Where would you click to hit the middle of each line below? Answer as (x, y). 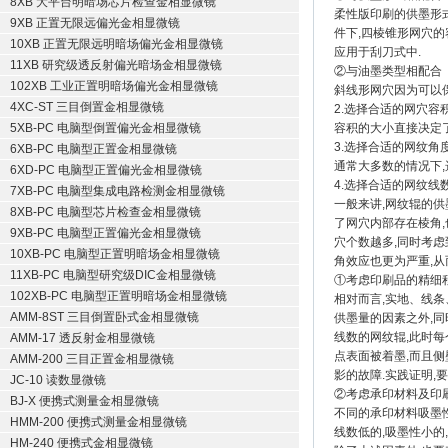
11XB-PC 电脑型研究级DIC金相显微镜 (113, 275)
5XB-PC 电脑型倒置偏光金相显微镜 (105, 128)
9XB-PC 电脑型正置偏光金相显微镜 (105, 233)
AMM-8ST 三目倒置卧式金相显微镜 (104, 317)
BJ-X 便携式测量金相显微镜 (84, 401)
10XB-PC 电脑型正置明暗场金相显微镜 (115, 254)
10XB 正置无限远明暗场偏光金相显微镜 (116, 44)
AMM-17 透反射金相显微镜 (82, 338)
